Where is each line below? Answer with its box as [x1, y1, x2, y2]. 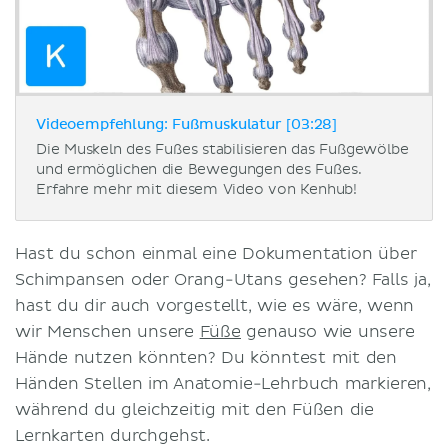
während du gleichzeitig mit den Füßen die [15, 399, 375, 420]
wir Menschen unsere [15, 321, 200, 342]
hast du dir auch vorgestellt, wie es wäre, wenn [15, 295, 415, 316]
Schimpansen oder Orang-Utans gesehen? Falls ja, [15, 269, 431, 290]
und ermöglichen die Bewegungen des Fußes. [36, 160, 362, 178]
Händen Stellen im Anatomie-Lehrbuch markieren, [15, 373, 432, 394]
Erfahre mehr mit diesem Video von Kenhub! [36, 180, 358, 198]
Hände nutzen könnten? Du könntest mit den [15, 347, 398, 368]
